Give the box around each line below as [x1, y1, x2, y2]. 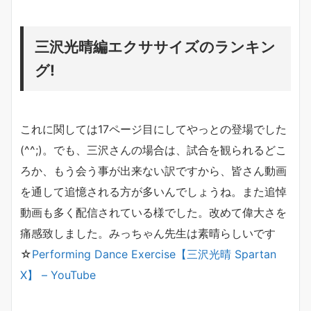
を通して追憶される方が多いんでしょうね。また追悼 [20, 185, 287, 199]
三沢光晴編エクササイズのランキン [35, 37, 276, 56]
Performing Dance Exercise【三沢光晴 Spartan [32, 247, 276, 262]
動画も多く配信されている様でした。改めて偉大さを [20, 205, 287, 220]
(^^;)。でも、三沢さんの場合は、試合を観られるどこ [20, 143, 287, 158]
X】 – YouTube [20, 268, 96, 283]
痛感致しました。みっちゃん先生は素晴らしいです [20, 226, 276, 241]
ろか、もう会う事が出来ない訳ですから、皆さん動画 [20, 164, 287, 178]
